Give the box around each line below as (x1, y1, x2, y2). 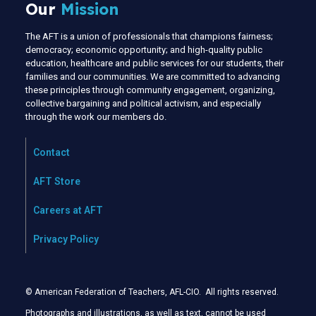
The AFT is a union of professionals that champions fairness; (25, 31, 273, 42)
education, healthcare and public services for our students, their (25, 58, 284, 69)
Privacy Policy (33, 233, 99, 245)
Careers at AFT (33, 205, 103, 217)
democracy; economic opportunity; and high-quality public (25, 44, 262, 56)
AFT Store (33, 176, 80, 188)
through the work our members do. (25, 111, 166, 123)
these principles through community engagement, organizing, (25, 85, 275, 96)
